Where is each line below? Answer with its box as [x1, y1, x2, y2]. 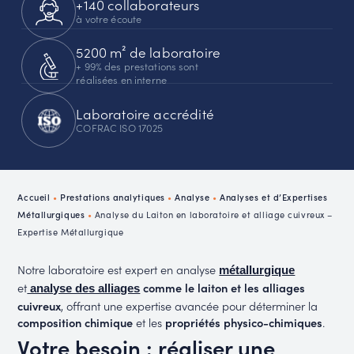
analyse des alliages [27, 281, 141, 295]
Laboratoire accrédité [76, 104, 214, 123]
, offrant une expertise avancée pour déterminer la [61, 296, 318, 314]
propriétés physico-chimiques [165, 313, 323, 330]
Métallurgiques [17, 208, 85, 221]
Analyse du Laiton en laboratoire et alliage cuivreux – [94, 209, 333, 221]
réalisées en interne [76, 72, 167, 87]
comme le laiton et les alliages [140, 278, 306, 296]
